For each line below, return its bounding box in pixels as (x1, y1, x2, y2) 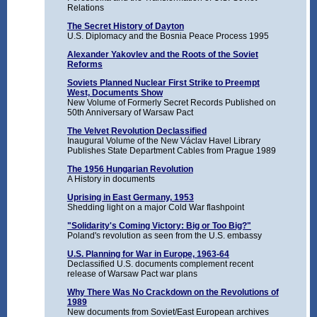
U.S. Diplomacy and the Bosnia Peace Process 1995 (67, 31, 269, 42)
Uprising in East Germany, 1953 (67, 192, 194, 203)
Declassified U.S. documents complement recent (67, 259, 253, 270)
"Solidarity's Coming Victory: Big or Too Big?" (67, 221, 251, 231)
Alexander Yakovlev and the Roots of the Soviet (67, 50, 258, 60)
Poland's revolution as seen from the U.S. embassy (67, 231, 262, 241)
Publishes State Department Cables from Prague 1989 (67, 146, 276, 156)
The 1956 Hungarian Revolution (67, 164, 193, 175)
